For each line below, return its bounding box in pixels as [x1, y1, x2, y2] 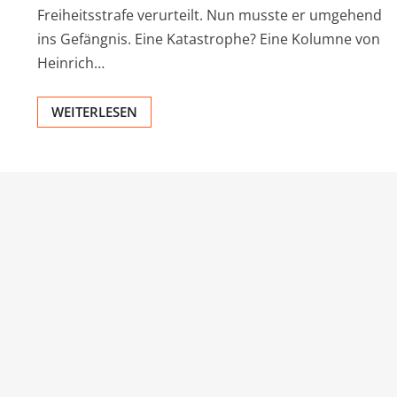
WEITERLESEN [51, 103, 137, 121]
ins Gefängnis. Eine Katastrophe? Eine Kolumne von [37, 29, 380, 50]
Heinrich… [37, 53, 105, 74]
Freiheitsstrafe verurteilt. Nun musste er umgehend [37, 5, 382, 26]
